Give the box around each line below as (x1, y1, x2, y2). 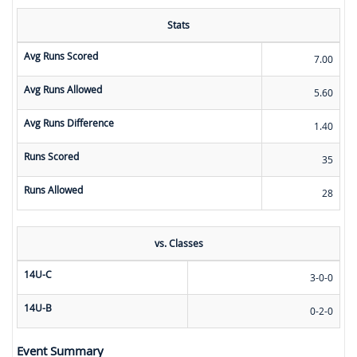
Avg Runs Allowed (24, 83, 102, 96)
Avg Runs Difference (24, 116, 114, 130)
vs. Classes (154, 237, 203, 250)
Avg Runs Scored (24, 49, 98, 63)
